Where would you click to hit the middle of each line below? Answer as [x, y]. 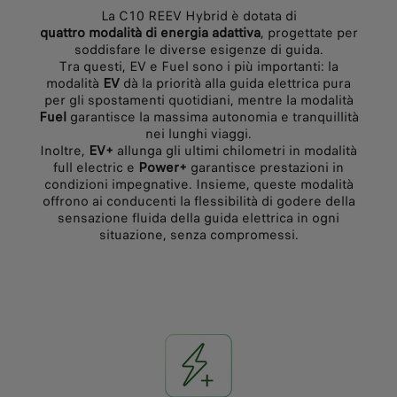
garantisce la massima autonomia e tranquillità [214, 117]
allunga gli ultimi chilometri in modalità [235, 150]
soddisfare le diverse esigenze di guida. [198, 49]
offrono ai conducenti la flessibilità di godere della [198, 201]
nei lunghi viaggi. [198, 133]
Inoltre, [64, 150]
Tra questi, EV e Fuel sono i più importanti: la [198, 66]
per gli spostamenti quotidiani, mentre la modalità [198, 100]
